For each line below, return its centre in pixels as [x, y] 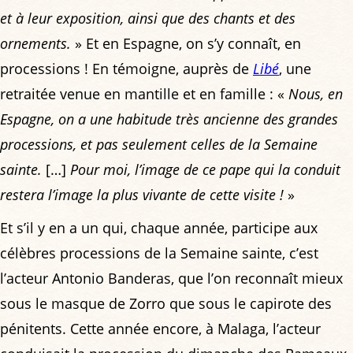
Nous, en [316, 93]
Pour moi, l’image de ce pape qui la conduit [205, 169]
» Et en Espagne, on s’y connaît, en [186, 43]
